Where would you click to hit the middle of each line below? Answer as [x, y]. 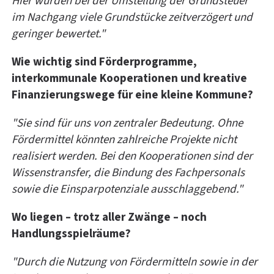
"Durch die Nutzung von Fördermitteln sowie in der [135, 262]
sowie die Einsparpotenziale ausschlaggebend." [127, 190]
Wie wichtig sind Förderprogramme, [104, 62]
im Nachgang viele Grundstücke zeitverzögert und [132, 18]
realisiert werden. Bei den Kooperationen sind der [132, 157]
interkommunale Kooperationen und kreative [129, 79]
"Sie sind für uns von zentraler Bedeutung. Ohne [127, 124]
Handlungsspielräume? [71, 234]
